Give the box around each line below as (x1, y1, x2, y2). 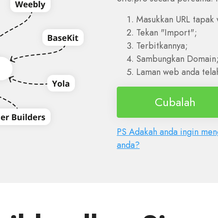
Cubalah (155, 93, 196, 110)
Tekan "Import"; (136, 26, 197, 39)
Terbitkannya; (136, 39, 188, 52)
